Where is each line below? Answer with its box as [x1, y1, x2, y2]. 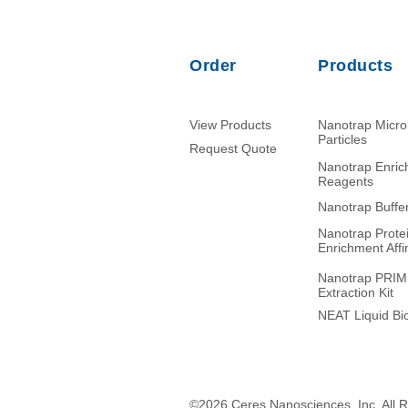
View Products [189, 117, 271, 132]
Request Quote [189, 141, 277, 156]
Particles [318, 132, 367, 147]
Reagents [318, 174, 373, 189]
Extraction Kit [318, 285, 393, 300]
